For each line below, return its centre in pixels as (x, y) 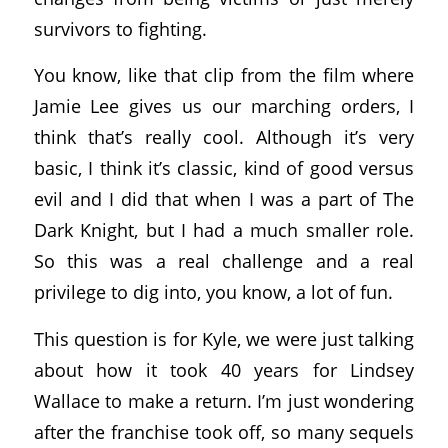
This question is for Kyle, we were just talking (224, 338)
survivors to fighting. (120, 28)
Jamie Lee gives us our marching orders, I (224, 106)
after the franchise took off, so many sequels (224, 431)
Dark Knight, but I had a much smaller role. (224, 230)
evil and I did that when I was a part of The (224, 199)
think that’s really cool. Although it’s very (224, 137)
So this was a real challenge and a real (224, 261)
